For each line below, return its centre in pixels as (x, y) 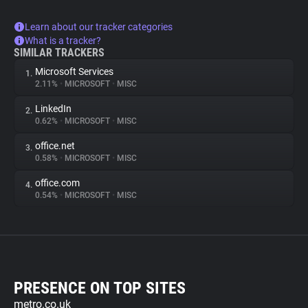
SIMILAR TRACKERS (59, 53)
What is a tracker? (63, 41)
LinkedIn (53, 109)
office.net (55, 146)
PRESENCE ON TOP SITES (100, 288)
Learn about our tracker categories (99, 27)
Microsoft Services (74, 71)
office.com (57, 183)
